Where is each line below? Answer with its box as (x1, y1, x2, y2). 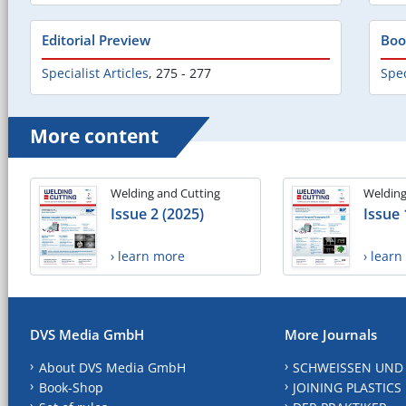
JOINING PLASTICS (293, 378, 402, 396)
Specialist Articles (42, 64, 149, 82)
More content (30, 123, 159, 150)
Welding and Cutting (111, 185, 220, 202)
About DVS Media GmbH (38, 358, 186, 376)
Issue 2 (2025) (111, 204, 204, 225)
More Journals (284, 324, 377, 343)
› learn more (111, 247, 185, 266)
